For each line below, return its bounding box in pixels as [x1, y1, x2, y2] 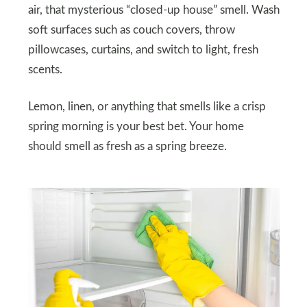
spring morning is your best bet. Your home [27, 121, 244, 132]
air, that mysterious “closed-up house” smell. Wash [27, 4, 280, 16]
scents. [27, 64, 62, 75]
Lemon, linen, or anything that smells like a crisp [27, 101, 266, 112]
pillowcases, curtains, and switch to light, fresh [27, 44, 258, 56]
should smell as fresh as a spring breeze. [27, 140, 227, 152]
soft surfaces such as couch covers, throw [27, 24, 235, 36]
